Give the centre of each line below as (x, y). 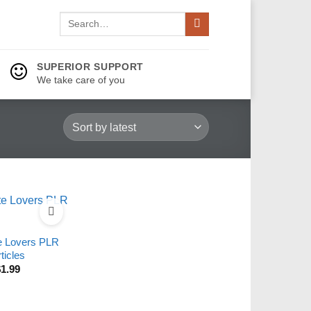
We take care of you (81, 80)
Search (74, 18)
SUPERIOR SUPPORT (90, 67)
